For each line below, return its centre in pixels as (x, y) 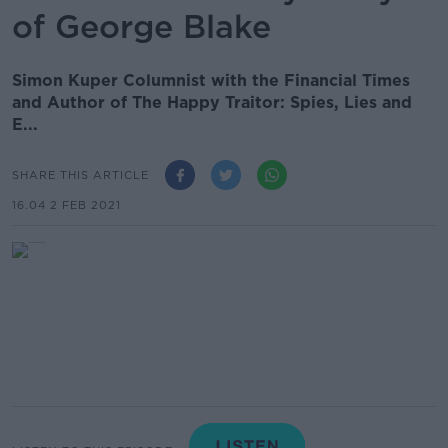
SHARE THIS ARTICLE (80, 174)
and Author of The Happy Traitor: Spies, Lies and (212, 102)
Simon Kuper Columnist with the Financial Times (211, 80)
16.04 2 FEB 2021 (66, 205)
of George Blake (141, 26)
